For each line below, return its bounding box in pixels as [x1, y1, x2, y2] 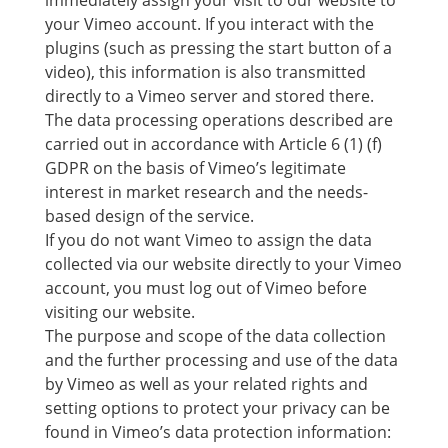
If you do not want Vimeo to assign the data [44, 229, 372, 251]
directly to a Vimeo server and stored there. [44, 85, 374, 107]
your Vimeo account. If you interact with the [44, 13, 374, 35]
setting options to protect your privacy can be [44, 397, 390, 419]
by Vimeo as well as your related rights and [44, 373, 368, 395]
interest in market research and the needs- [44, 181, 368, 203]
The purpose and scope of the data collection [44, 325, 386, 347]
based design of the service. [44, 205, 254, 227]
